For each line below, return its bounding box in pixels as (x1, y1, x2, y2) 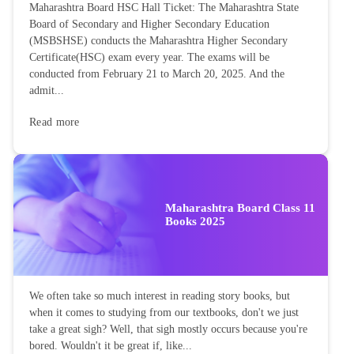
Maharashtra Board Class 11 (165, 201, 315, 214)
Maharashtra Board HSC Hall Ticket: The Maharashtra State (29, 2, 299, 14)
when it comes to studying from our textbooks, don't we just (29, 306, 299, 318)
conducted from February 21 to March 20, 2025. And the (29, 68, 284, 81)
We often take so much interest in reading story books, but (29, 289, 290, 302)
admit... (29, 85, 64, 97)
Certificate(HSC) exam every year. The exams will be (29, 51, 269, 64)
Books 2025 (165, 214, 225, 228)
